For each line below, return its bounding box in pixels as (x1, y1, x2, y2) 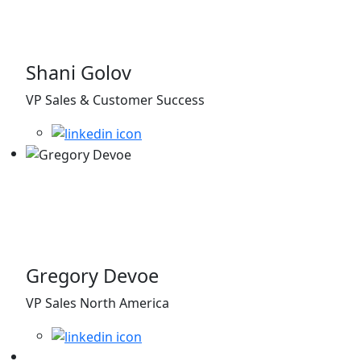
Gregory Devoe (26, 263, 159, 288)
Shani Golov (26, 60, 131, 86)
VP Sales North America (26, 294, 169, 312)
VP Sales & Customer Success (26, 91, 205, 110)
